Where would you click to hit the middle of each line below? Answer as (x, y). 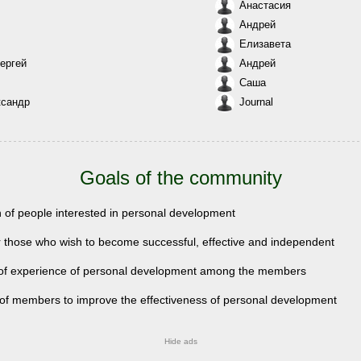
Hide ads (180, 341)
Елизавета (265, 44)
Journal (256, 102)
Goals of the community (180, 178)
